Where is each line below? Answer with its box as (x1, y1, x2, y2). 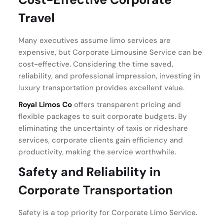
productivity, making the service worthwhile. (18, 147, 176, 157)
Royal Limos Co (18, 99, 72, 110)
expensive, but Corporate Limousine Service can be (18, 47, 202, 57)
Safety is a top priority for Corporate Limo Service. (18, 207, 197, 218)
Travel (18, 9, 55, 26)
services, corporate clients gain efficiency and (18, 135, 183, 145)
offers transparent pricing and (72, 99, 181, 110)
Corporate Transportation (18, 182, 173, 198)
